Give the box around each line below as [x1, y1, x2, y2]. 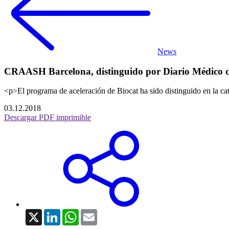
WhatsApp [79, 209, 113, 218]
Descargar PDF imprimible [4, 113, 91, 122]
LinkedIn [60, 209, 90, 218]
